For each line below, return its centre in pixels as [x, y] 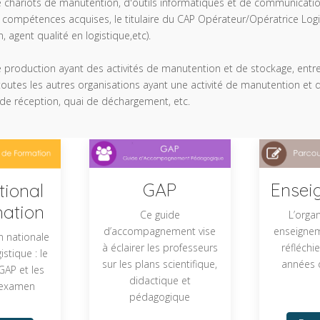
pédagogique [160, 297]
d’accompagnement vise [160, 231]
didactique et [160, 281]
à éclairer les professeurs [160, 248]
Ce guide [160, 215]
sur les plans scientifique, [160, 264]
